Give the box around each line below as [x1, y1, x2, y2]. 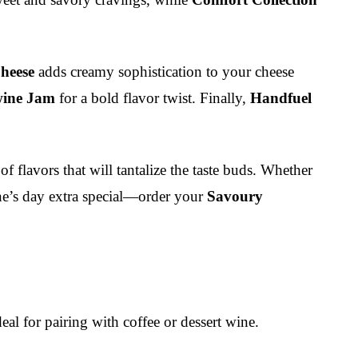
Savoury [207, 187, 263, 205]
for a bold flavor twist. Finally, [55, 89, 250, 106]
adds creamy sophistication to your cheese [34, 62, 294, 80]
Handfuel [250, 89, 312, 106]
